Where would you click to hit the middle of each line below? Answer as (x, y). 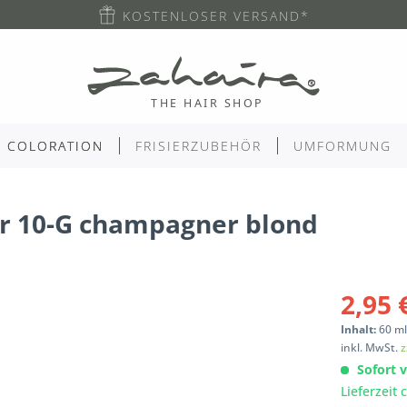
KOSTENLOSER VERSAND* (217, 16)
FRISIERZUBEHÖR (199, 146)
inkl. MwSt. (371, 347)
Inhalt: (360, 329)
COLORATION (55, 146)
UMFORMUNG (342, 146)
